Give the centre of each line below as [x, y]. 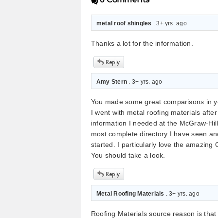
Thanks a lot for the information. [142, 43]
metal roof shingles [124, 23]
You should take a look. [128, 155]
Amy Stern [112, 82]
